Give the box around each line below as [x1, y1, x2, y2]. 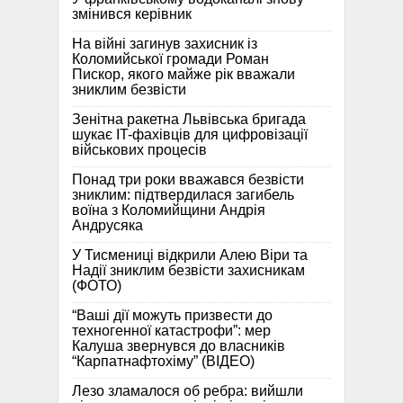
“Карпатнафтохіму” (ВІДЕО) [72, 354, 255, 370]
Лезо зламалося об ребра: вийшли [72, 383, 303, 399]
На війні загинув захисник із [72, 36, 257, 52]
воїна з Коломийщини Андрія [72, 202, 265, 219]
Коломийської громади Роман [72, 51, 269, 67]
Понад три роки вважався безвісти [72, 172, 304, 188]
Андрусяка [72, 218, 143, 234]
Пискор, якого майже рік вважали [72, 67, 295, 83]
